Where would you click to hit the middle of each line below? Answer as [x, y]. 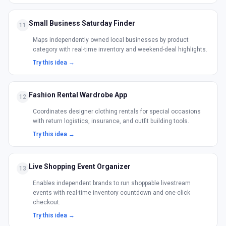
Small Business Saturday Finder [82, 23]
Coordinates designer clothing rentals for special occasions [117, 111]
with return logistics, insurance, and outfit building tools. [111, 121]
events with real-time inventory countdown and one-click [111, 193]
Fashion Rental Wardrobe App [78, 95]
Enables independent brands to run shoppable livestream [112, 183]
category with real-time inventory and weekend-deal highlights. [120, 49]
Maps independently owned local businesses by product [111, 40]
